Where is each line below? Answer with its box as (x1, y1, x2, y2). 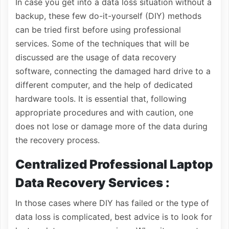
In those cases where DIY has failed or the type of (15, 198, 209, 208)
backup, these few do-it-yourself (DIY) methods (15, 11, 201, 21)
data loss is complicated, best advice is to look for (15, 212, 212, 222)
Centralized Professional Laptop (15, 157, 213, 172)
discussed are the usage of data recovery (15, 52, 176, 62)
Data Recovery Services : (15, 175, 170, 190)
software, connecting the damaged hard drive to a (15, 66, 211, 76)
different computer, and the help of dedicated (15, 80, 193, 90)
